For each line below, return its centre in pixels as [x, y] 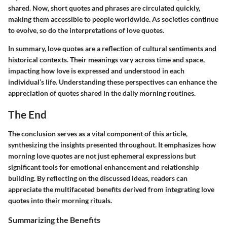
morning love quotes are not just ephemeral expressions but [102, 156]
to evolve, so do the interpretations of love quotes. [86, 30]
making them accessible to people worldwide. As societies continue [113, 19]
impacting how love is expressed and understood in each [96, 71]
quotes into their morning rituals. [60, 200]
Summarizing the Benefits [54, 219]
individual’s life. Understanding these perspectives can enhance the [112, 82]
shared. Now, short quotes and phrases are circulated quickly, [104, 8]
